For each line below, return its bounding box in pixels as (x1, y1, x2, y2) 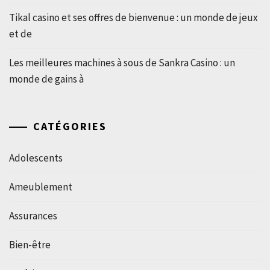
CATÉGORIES (33, 119, 107, 133)
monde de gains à (9, 72, 84, 86)
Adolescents (9, 151, 63, 165)
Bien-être (9, 237, 51, 251)
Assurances (9, 209, 57, 222)
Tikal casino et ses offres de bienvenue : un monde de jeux (9, 11, 258, 24)
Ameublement (9, 180, 72, 193)
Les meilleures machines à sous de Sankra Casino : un (9, 56, 235, 69)
